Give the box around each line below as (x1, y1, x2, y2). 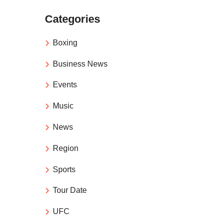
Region (53, 144, 78, 152)
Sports (53, 165, 75, 174)
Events (53, 80, 77, 89)
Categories (45, 12, 100, 25)
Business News (53, 59, 108, 68)
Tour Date (53, 186, 87, 195)
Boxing (53, 38, 77, 47)
